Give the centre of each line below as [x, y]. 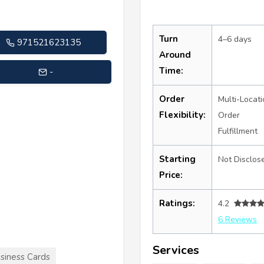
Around [175, 55]
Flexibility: [182, 115]
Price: [171, 175]
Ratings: [177, 203]
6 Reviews [237, 219]
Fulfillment [238, 131]
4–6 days [235, 39]
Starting [177, 159]
